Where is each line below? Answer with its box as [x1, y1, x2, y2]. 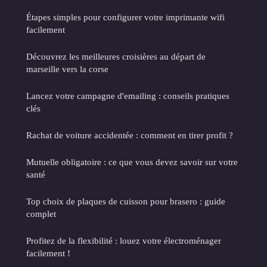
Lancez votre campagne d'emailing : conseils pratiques [26, 91, 229, 101]
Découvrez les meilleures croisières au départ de [26, 51, 206, 62]
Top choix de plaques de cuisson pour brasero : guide [26, 196, 225, 207]
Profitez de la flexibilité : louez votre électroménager [26, 235, 221, 246]
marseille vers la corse [26, 64, 108, 74]
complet [26, 209, 56, 219]
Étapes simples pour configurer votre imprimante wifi [26, 12, 225, 23]
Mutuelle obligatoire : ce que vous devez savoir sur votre [26, 157, 238, 167]
